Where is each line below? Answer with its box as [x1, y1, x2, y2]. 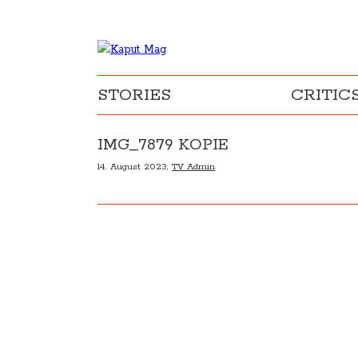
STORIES [97, 85, 171, 105]
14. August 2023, [97, 161, 172, 173]
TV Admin [172, 161, 215, 173]
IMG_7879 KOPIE [97, 135, 229, 155]
